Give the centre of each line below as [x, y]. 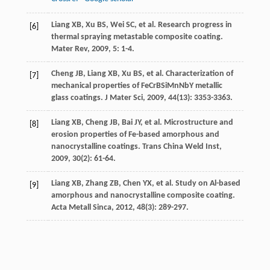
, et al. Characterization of [187, 74]
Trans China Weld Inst [181, 147]
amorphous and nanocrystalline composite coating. [143, 196]
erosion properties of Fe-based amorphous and [135, 135]
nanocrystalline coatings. [96, 147]
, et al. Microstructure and [187, 123]
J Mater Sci [124, 98]
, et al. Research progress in [183, 25]
